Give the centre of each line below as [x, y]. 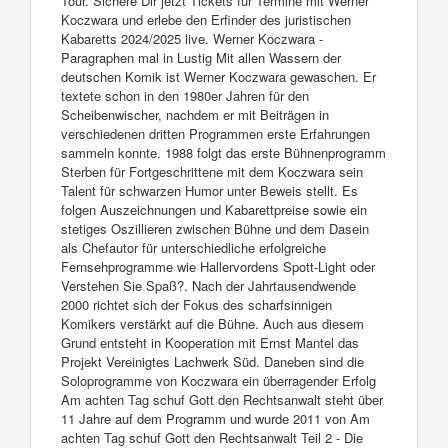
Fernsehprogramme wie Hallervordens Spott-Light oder [218, 266]
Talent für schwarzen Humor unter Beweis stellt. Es [209, 190]
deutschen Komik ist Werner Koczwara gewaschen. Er [218, 76]
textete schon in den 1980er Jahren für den [185, 95]
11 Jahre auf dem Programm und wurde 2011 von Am [215, 418]
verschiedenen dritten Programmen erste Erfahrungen [215, 133]
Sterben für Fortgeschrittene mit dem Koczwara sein [212, 171]
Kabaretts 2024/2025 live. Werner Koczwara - [192, 38]
